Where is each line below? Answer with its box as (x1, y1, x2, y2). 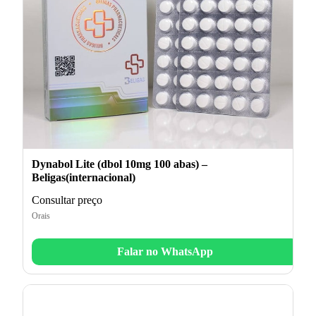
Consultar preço (32, 193, 102, 206)
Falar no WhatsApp (117, 245, 213, 257)
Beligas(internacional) (32, 171, 135, 183)
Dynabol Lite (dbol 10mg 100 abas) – (32, 157, 207, 170)
